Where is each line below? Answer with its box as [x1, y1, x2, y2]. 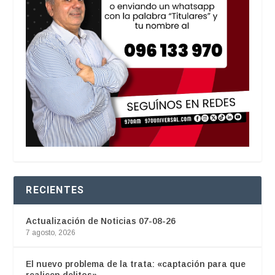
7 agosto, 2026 [26, 228, 76, 237]
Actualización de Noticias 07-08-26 [26, 215, 176, 226]
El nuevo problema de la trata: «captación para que [26, 258, 246, 269]
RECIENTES [26, 184, 85, 196]
